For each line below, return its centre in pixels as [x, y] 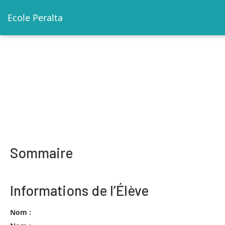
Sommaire [41, 153]
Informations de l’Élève [79, 190]
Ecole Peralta [35, 18]
